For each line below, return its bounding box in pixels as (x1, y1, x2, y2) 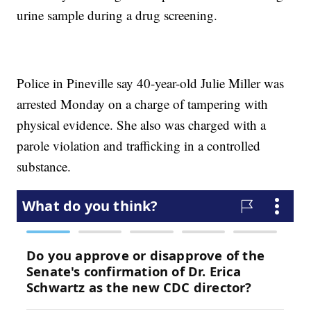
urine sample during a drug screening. (17, 6, 218, 24)
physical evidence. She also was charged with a (17, 116, 267, 134)
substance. (17, 158, 72, 176)
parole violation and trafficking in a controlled (17, 137, 261, 155)
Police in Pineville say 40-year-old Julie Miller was (17, 74, 285, 92)
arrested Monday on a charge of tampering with (17, 95, 269, 113)
